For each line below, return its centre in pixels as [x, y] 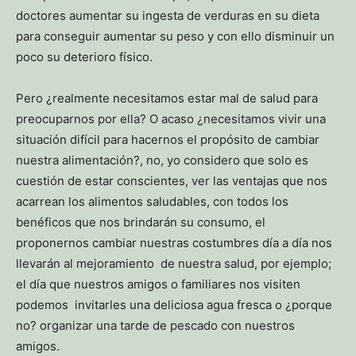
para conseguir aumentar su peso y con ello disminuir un [175, 36]
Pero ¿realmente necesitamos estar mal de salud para [167, 98]
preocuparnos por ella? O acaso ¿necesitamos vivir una [171, 118]
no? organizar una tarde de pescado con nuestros [155, 325]
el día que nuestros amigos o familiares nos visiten [158, 284]
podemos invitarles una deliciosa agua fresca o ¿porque [174, 304]
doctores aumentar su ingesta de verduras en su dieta [168, 15]
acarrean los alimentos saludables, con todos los [152, 201]
